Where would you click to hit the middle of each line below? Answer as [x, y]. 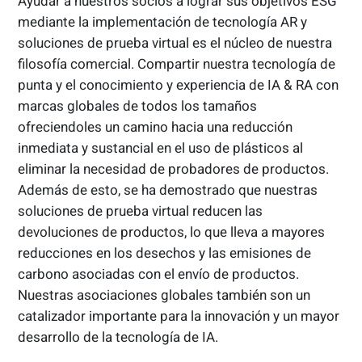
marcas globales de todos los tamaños [138, 106]
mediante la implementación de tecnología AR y [163, 22]
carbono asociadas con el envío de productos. [159, 274]
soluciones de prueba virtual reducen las [141, 211]
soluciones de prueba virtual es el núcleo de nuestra [175, 43]
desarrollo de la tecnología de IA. [118, 337]
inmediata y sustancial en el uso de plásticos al [161, 148]
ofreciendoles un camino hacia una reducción [156, 127]
